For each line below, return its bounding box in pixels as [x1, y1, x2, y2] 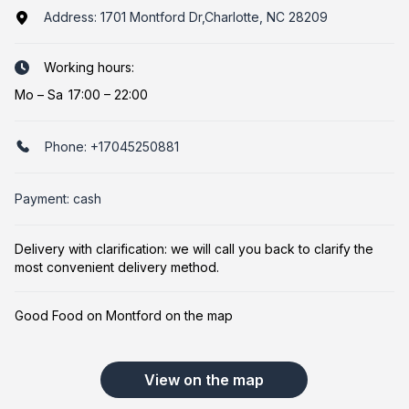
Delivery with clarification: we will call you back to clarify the [15, 241, 373, 257]
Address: [44, 9, 100, 25]
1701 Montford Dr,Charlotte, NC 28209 [100, 9, 328, 25]
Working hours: [44, 59, 134, 75]
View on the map [144, 371, 265, 389]
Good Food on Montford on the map [15, 308, 233, 323]
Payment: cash [15, 191, 101, 206]
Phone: [45, 139, 90, 154]
